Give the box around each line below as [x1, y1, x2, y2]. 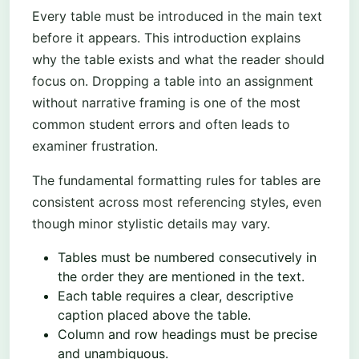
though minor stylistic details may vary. [32, 216, 270, 232]
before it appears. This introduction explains [32, 30, 301, 46]
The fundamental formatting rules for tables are [32, 172, 321, 189]
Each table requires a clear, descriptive [58, 288, 293, 305]
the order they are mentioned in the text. [58, 268, 305, 285]
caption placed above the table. [58, 307, 251, 324]
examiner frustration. [32, 138, 158, 155]
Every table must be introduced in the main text [32, 8, 322, 25]
